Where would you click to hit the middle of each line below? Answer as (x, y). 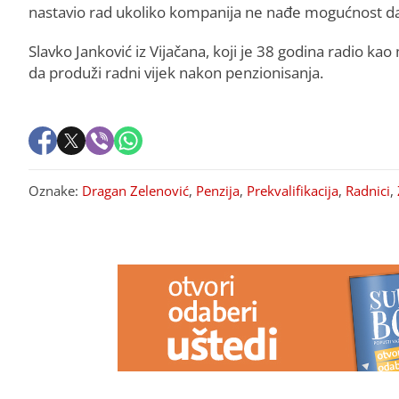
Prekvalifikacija (293, 190)
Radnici (368, 190)
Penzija (218, 190)
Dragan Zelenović (135, 190)
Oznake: (55, 190)
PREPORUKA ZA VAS (141, 236)
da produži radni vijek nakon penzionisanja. (176, 72)
